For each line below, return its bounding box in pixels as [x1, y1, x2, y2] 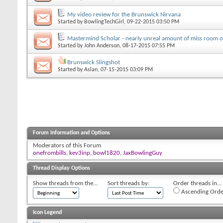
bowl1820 [93, 149, 120, 156]
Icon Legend [33, 209, 62, 216]
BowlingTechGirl [84, 18, 124, 25]
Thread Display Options [33, 165, 90, 171]
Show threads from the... [33, 180, 98, 187]
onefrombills [33, 149, 66, 156]
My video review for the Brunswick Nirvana [67, 11, 181, 18]
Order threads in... [173, 180, 222, 187]
